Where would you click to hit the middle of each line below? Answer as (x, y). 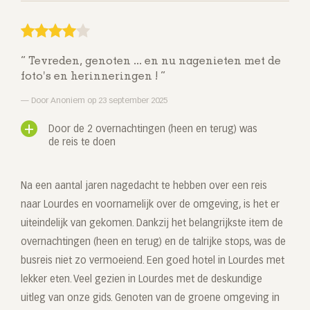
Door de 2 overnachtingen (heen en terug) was (153, 130)
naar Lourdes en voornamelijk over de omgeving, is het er (150, 205)
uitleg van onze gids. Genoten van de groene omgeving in (150, 299)
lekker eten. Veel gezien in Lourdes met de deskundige (142, 280)
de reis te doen (82, 143)
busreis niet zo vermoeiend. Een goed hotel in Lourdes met (153, 261)
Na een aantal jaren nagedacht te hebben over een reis (144, 186)
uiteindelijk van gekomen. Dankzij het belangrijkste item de (152, 224)
